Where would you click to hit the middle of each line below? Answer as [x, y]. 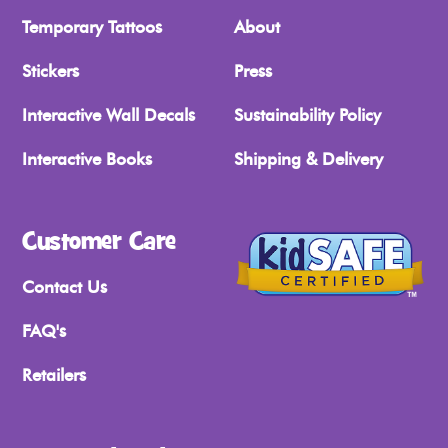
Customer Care [99, 243]
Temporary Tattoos [92, 27]
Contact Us [64, 287]
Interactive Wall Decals [108, 115]
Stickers [50, 71]
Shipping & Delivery [308, 159]
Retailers [54, 375]
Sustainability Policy [307, 115]
